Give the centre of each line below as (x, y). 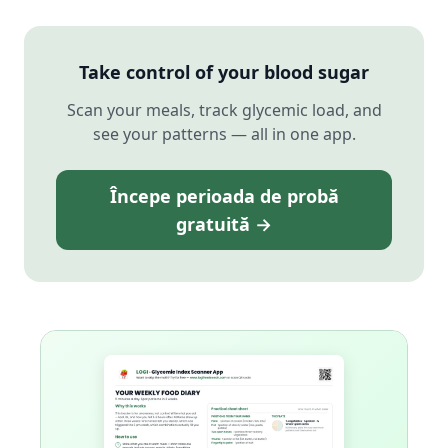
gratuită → (224, 224)
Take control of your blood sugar (224, 72)
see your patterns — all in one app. (224, 134)
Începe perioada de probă (224, 196)
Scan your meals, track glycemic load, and (224, 110)
